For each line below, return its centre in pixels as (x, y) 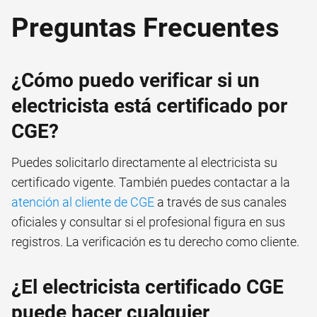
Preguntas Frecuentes (145, 27)
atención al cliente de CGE (83, 202)
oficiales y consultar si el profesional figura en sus (148, 221)
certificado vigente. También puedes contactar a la (151, 182)
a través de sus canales (220, 202)
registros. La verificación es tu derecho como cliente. (155, 241)
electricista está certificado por (149, 105)
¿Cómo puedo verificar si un (136, 80)
